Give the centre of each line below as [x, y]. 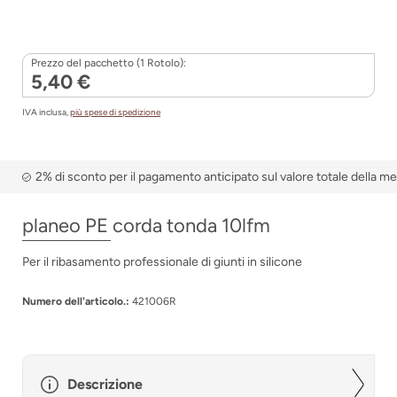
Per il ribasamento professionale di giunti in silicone [162, 262]
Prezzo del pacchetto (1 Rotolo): [109, 63]
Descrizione [105, 384]
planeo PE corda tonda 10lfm [146, 226]
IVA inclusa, [46, 112]
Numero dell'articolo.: [76, 301]
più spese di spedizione [115, 112]
